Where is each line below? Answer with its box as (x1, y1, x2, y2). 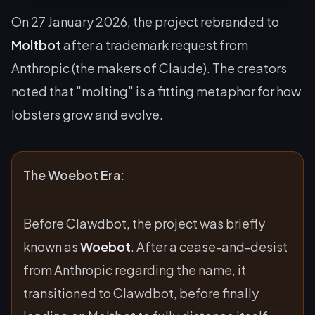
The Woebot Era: (23, 166, 124, 183)
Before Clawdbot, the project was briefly (23, 214, 265, 231)
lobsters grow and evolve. (11, 105, 163, 122)
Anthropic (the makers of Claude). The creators (11, 59, 287, 76)
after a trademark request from (61, 36, 248, 53)
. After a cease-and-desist (131, 238, 288, 255)
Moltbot (11, 36, 61, 53)
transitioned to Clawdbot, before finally (23, 284, 259, 301)
